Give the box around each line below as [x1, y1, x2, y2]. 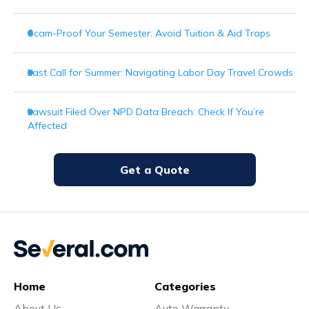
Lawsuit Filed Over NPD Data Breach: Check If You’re [28, 105, 264, 118]
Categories [154, 279, 216, 293]
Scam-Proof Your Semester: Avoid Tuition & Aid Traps [28, 26, 270, 39]
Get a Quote [119, 162, 190, 177]
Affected [28, 119, 67, 132]
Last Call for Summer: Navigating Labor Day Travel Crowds [28, 66, 293, 79]
